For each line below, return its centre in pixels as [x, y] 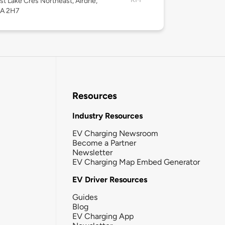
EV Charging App [103, 216]
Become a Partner [104, 143]
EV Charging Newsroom [115, 133]
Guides [85, 197]
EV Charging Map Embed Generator [136, 162]
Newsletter [92, 152]
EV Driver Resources [110, 179]
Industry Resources [107, 116]
